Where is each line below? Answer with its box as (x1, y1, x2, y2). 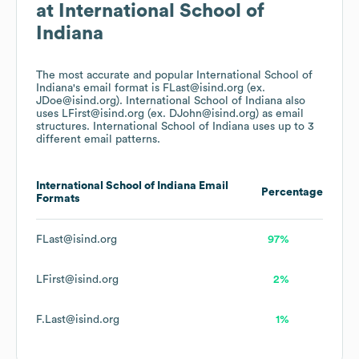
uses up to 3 (249, 121, 314, 133)
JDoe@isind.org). (36, 95, 126, 107)
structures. (36, 121, 93, 133)
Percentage (261, 187, 323, 199)
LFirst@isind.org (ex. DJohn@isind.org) (62, 108, 259, 120)
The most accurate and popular (36, 70, 196, 82)
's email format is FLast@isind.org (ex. (73, 83, 265, 95)
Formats (36, 193, 80, 205)
